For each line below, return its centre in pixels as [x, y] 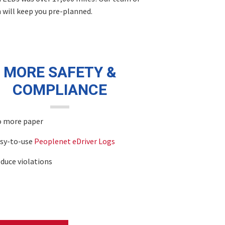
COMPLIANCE [60, 90]
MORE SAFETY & [60, 73]
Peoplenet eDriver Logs [74, 141]
